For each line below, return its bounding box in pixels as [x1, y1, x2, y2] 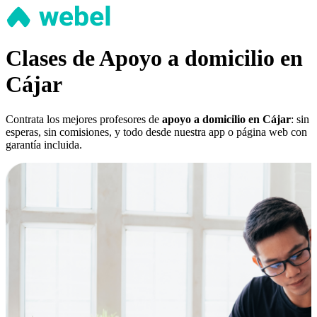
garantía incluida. [6, 138, 82, 151]
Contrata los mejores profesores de [6, 113, 162, 125]
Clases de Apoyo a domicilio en [6, 45, 303, 71]
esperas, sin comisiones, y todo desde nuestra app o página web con [6, 125, 307, 138]
